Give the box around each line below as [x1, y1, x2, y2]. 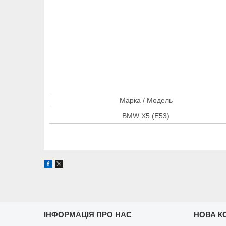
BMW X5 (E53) [122, 111, 169, 120]
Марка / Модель [119, 96, 173, 104]
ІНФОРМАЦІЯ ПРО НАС [44, 210, 132, 219]
